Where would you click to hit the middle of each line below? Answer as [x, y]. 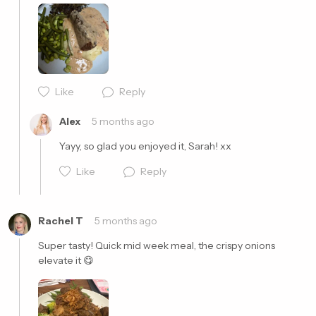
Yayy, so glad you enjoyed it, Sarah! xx [145, 146]
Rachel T [61, 221]
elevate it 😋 [67, 260]
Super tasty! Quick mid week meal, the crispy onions [157, 245]
